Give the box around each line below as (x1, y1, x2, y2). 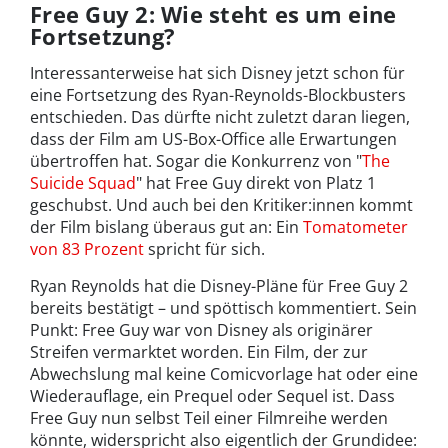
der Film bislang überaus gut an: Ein (30, 216, 303, 239)
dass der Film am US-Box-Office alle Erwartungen (30, 128, 397, 151)
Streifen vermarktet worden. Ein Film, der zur (30, 341, 368, 364)
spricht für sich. (144, 238, 265, 261)
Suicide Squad (30, 172, 136, 195)
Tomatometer (303, 216, 408, 239)
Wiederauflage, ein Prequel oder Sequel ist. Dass (30, 385, 395, 408)
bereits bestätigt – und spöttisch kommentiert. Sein (30, 297, 417, 320)
